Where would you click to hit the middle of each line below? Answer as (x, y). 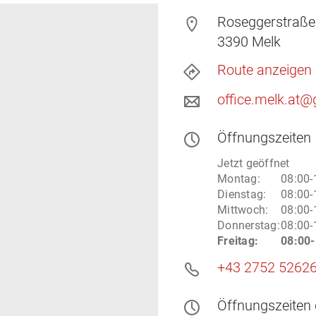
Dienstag (240, 194)
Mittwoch (241, 210)
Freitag (236, 241)
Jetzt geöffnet (254, 163)
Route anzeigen (265, 70)
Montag (237, 179)
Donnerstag (247, 225)
